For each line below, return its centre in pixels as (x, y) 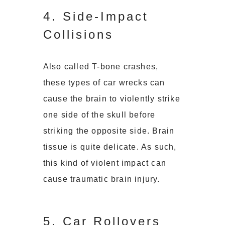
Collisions (78, 35)
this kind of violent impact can (104, 163)
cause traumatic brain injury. (101, 179)
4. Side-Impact (96, 17)
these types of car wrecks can (104, 83)
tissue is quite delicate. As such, (110, 147)
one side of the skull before (99, 115)
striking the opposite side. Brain (109, 131)
